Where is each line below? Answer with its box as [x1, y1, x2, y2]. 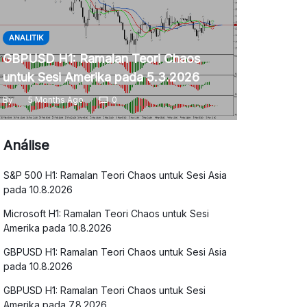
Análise [3, 137, 50, 153]
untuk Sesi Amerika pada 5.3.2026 [2, 70, 199, 84]
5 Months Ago [27, 95, 84, 105]
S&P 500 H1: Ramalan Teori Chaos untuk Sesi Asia [3, 169, 228, 181]
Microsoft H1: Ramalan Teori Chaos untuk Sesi [3, 208, 210, 219]
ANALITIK [8, 33, 43, 42]
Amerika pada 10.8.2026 [3, 222, 112, 234]
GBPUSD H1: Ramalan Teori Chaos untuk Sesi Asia [3, 246, 228, 258]
